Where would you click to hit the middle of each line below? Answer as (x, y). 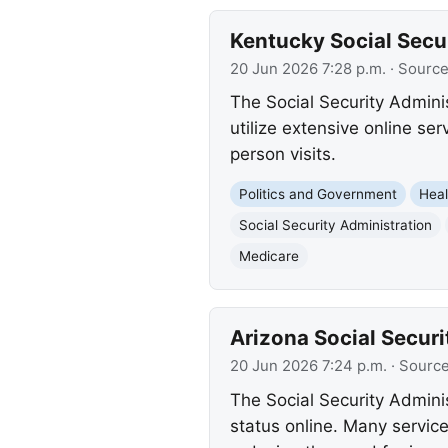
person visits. (282, 154)
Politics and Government (317, 193)
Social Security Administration (335, 224)
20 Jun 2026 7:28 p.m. (307, 68)
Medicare (268, 255)
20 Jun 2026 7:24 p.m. (308, 366)
